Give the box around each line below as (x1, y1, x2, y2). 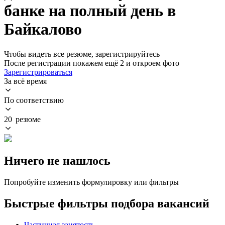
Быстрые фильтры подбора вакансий (4, 196, 209, 210)
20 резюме (4, 115, 41, 124)
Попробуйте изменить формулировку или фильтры (4, 177, 179, 186)
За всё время (4, 76, 47, 85)
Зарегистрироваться (4, 67, 72, 76)
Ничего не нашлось (4, 154, 110, 167)
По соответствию (4, 95, 64, 104)
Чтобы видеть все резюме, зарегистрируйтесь (4, 49, 160, 58)
